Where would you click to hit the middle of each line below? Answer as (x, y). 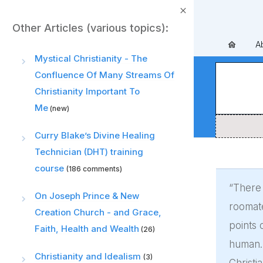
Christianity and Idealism (88, 256)
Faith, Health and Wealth (87, 229)
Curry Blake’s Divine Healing (95, 135)
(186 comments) (94, 169)
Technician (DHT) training (89, 152)
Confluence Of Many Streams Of (104, 75)
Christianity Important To (87, 91)
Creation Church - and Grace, (98, 212)
